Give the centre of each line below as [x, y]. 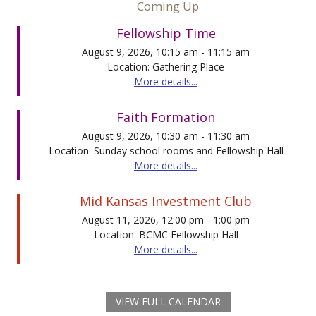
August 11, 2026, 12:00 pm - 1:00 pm [166, 219]
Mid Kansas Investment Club [166, 201]
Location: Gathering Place [166, 66]
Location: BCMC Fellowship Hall [166, 234]
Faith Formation [166, 117]
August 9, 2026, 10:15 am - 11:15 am [166, 51]
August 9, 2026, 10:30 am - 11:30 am [166, 135]
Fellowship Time [166, 33]
